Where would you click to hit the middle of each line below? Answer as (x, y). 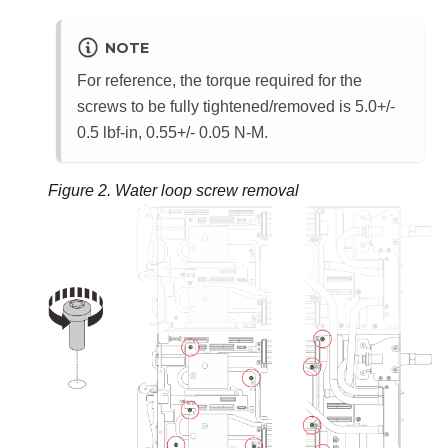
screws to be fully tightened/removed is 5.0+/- (236, 106)
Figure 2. (81, 190)
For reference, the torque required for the (219, 80)
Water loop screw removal (207, 190)
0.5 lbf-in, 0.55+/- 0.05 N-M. (172, 132)
